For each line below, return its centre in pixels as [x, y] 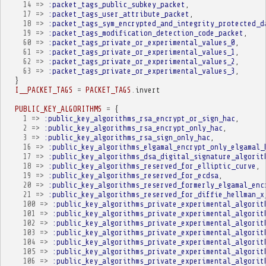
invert [148, 90]
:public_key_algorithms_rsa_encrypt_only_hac [133, 128]
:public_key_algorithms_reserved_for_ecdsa [133, 175]
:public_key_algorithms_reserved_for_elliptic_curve [152, 166]
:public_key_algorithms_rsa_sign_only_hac [127, 137]
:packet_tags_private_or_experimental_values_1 [141, 52]
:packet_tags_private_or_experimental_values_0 [141, 42]
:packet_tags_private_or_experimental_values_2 [141, 61]
